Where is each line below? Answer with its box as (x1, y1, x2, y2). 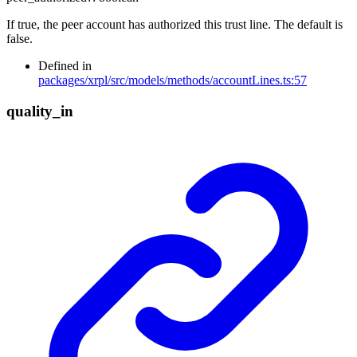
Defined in (38, 58, 92, 73)
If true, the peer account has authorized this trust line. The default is (6, 17, 343, 31)
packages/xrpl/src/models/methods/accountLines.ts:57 (38, 73, 307, 87)
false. (6, 31, 33, 45)
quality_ (6, 102, 61, 120)
